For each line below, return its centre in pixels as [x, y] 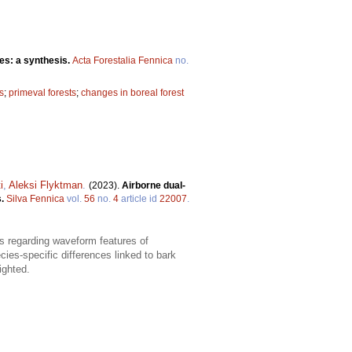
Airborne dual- [154, 186]
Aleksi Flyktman [46, 185]
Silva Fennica [35, 199]
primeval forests [42, 93]
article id [139, 199]
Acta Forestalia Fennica [123, 61]
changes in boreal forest [132, 93]
